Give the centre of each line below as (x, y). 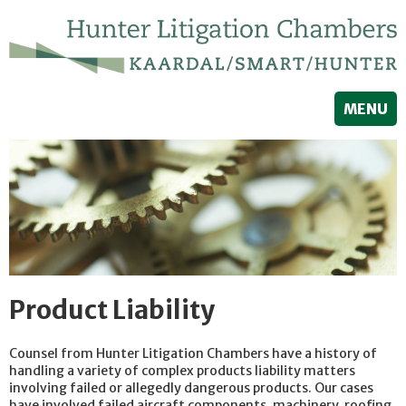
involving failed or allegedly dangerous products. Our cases (191, 387)
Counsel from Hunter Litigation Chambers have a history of (193, 353)
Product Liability (112, 310)
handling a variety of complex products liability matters (182, 370)
